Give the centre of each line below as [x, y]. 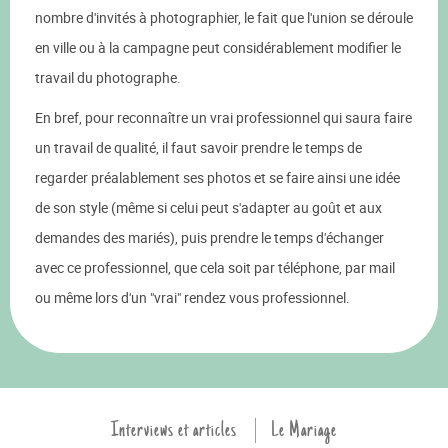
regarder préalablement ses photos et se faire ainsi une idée [217, 177]
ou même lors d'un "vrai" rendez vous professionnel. [192, 297]
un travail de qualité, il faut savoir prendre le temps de [198, 147]
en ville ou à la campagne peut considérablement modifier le [218, 47]
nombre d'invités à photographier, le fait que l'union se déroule [224, 17]
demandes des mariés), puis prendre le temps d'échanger [209, 237]
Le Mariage [304, 430]
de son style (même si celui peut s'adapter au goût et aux [208, 207]
